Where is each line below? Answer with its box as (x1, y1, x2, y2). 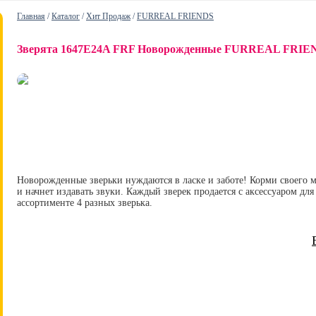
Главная (17, 11, 45, 21)
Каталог (51, 11, 80, 21)
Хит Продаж (86, 11, 130, 21)
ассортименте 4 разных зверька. (17, 197, 152, 208)
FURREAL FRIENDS (137, 11, 214, 21)
